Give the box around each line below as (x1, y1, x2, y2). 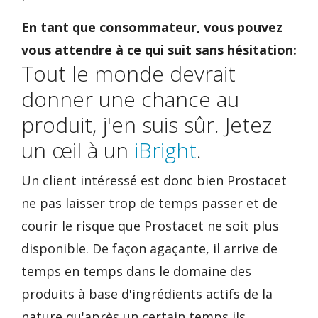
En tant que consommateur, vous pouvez (21, 18, 283, 35)
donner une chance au (21, 84, 239, 114)
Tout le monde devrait (21, 59, 236, 88)
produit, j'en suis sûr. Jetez (21, 110, 272, 139)
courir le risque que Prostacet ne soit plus (21, 217, 279, 234)
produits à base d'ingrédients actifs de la (21, 285, 273, 302)
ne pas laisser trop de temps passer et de (21, 194, 278, 212)
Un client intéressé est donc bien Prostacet (21, 172, 287, 189)
